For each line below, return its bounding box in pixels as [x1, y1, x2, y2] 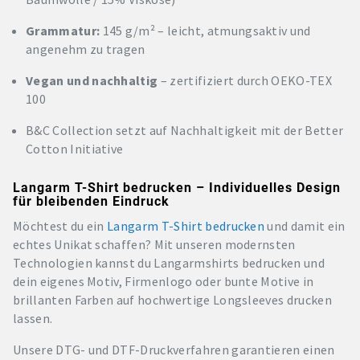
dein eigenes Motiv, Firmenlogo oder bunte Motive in [13, 272, 314, 289]
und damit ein [264, 217, 346, 234]
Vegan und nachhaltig [26, 72, 158, 88]
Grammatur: [26, 22, 100, 39]
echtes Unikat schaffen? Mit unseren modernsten [13, 235, 296, 252]
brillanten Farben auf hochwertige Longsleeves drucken [13, 291, 332, 308]
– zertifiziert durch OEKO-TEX [157, 72, 333, 88]
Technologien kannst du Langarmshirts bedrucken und [13, 254, 325, 271]
